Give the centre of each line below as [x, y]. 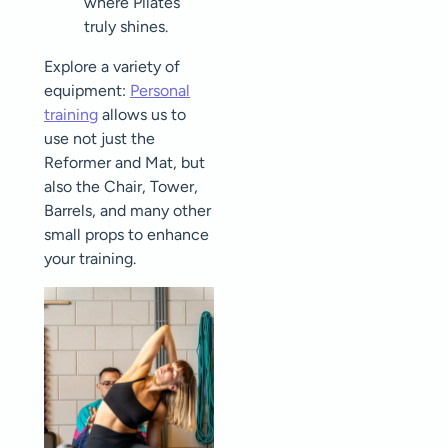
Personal [160, 91]
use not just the [99, 139]
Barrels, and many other [127, 211]
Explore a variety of [112, 67]
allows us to [142, 115]
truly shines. [126, 27]
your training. [90, 259]
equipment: [87, 91]
